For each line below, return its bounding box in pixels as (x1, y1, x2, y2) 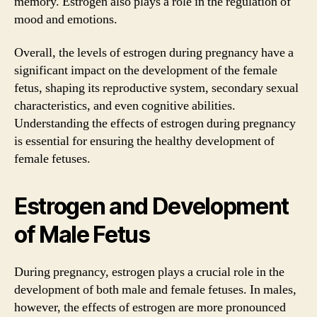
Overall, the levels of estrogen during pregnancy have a (14, 45, 294, 61)
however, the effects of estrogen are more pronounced (14, 299, 286, 316)
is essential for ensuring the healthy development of (14, 133, 275, 149)
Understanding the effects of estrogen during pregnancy (14, 115, 296, 132)
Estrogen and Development (14, 192, 289, 220)
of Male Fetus (14, 221, 150, 248)
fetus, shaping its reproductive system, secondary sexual (14, 80, 299, 96)
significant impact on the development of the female (14, 62, 277, 79)
